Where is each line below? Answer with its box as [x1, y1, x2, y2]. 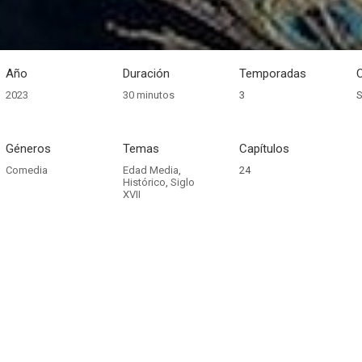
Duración [122, 66, 170, 81]
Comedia [5, 164, 48, 176]
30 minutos [122, 89, 175, 101]
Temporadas [239, 66, 307, 81]
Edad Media [122, 164, 179, 176]
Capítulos [239, 141, 290, 156]
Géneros [5, 141, 51, 156]
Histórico [122, 176, 166, 188]
